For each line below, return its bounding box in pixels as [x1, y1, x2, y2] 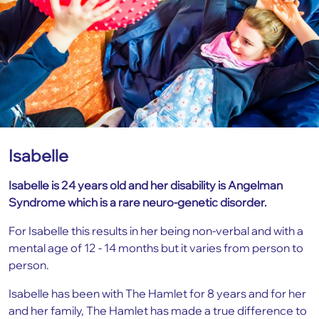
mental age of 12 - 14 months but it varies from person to [9, 240, 303, 255]
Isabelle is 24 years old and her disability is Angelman [9, 177, 283, 192]
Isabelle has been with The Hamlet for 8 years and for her [9, 286, 306, 300]
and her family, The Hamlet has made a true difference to [9, 303, 307, 318]
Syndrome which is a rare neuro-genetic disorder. [9, 194, 267, 209]
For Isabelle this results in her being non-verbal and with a [9, 223, 303, 238]
